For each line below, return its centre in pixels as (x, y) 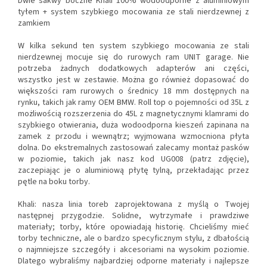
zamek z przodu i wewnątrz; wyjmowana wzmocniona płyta (133, 137)
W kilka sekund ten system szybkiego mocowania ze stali (133, 46)
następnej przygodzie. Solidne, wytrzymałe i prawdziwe (133, 216)
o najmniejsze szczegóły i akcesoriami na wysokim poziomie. (133, 250)
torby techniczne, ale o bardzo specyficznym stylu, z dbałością (133, 239)
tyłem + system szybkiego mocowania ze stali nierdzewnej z (133, 12)
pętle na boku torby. (54, 182)
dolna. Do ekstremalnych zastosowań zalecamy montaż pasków (133, 148)
